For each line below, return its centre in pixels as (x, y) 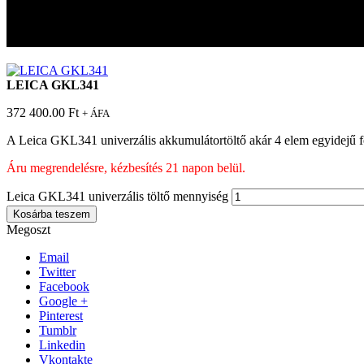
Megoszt (28, 229)
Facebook (64, 286)
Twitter (57, 271)
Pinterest (61, 315)
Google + (63, 301)
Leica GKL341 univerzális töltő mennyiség (117, 196)
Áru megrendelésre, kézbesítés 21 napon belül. (126, 167)
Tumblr (58, 330)
